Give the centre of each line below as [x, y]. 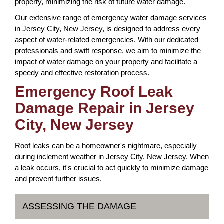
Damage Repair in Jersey [105, 108]
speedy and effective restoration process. [82, 73]
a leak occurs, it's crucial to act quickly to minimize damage [112, 168]
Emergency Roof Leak [94, 92]
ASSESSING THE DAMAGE [79, 206]
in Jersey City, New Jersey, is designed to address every [108, 29]
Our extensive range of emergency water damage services [111, 18]
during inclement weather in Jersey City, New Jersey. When [112, 157]
